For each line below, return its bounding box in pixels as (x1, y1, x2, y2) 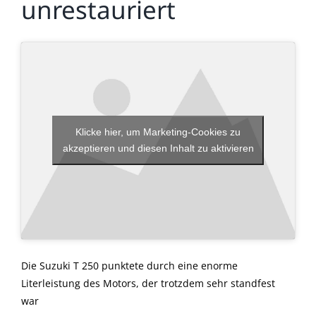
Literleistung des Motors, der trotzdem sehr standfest (21, 276, 275, 290)
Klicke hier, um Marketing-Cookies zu (75, 126, 241, 138)
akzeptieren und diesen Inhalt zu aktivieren (62, 142, 254, 154)
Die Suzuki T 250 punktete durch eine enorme (21, 258, 238, 272)
